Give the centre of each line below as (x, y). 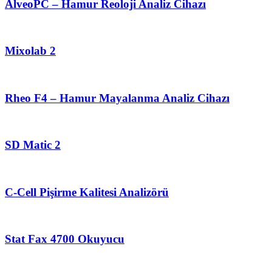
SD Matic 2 (33, 145)
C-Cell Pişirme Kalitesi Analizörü (87, 192)
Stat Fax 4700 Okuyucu (65, 239)
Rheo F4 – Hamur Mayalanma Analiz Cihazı (117, 98)
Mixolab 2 (30, 51)
